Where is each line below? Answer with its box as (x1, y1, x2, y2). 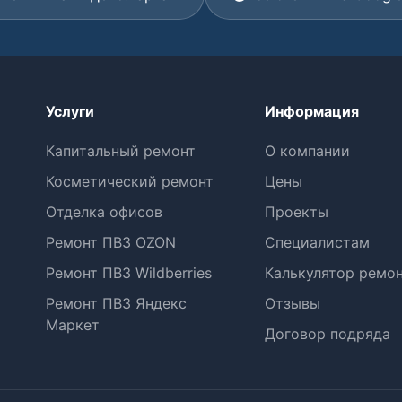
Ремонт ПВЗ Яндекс (46, 294, 188, 312)
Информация (264, 102, 359, 120)
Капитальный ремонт (46, 142, 197, 160)
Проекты (264, 203, 328, 221)
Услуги (46, 102, 95, 120)
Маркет (46, 316, 100, 334)
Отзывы (264, 294, 320, 312)
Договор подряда (264, 325, 390, 343)
